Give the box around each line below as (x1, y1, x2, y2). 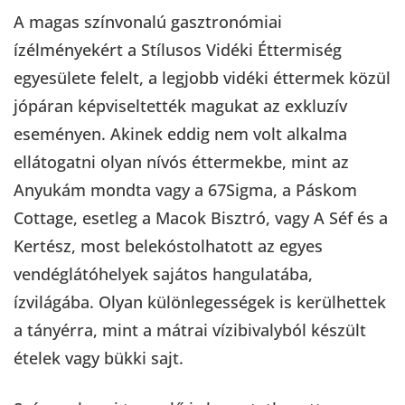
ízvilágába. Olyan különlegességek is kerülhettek (14, 290, 386, 313)
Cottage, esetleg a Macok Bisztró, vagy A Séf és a (14, 206, 388, 229)
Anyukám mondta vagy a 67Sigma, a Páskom (14, 178, 357, 201)
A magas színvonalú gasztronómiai (14, 10, 282, 33)
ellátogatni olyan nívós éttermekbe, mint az (14, 150, 349, 173)
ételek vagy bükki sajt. (14, 346, 184, 369)
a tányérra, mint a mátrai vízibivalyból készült (14, 318, 366, 341)
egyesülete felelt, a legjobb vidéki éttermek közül (14, 66, 391, 89)
